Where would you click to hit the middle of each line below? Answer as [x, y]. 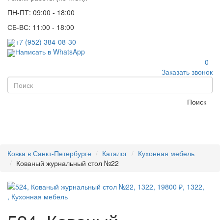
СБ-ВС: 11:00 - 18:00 [41, 27]
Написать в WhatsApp [50, 52]
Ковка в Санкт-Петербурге [49, 153]
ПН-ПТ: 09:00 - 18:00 [41, 12]
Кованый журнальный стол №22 [68, 163]
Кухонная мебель [166, 153]
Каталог [115, 153]
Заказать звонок [187, 71]
